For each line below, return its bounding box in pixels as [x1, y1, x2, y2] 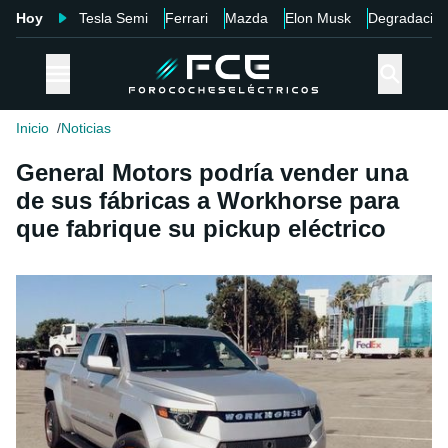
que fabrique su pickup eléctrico [16, 215, 386, 243]
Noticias [61, 120, 111, 137]
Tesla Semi [79, 10, 148, 26]
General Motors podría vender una [16, 159, 408, 187]
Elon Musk [285, 10, 351, 26]
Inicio [16, 120, 49, 137]
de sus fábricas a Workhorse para [16, 187, 399, 215]
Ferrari [165, 10, 208, 26]
